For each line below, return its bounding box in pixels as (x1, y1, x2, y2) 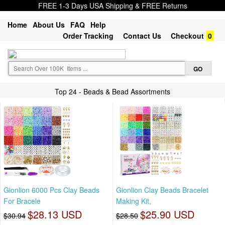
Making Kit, (116, 196, 151, 206)
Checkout (171, 31, 204, 41)
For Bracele (4, 196, 41, 206)
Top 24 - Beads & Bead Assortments (55, 86, 170, 97)
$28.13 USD (28, 207, 82, 222)
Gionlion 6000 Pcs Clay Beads (4, 185, 99, 195)
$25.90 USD (140, 207, 194, 222)
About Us (33, 20, 65, 30)
